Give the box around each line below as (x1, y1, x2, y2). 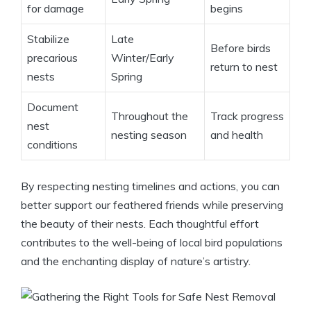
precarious (27, 51, 78, 65)
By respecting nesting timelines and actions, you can (21, 179, 280, 194)
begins (210, 1, 243, 16)
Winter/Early (111, 51, 174, 65)
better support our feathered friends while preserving (21, 198, 283, 212)
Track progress (210, 109, 284, 124)
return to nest (210, 60, 278, 74)
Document (27, 100, 78, 115)
